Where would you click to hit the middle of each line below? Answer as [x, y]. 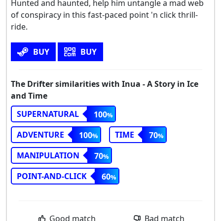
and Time [29, 96]
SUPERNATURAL [48, 114]
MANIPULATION [48, 156]
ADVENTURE [40, 135]
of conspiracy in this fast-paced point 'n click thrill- [104, 15]
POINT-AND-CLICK [52, 176]
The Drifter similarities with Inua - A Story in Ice [105, 84]
